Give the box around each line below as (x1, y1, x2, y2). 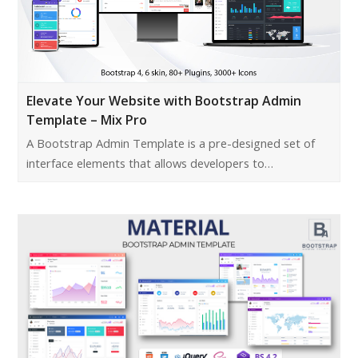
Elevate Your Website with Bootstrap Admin (26, 92, 302, 110)
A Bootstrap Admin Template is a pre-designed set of (26, 135, 316, 152)
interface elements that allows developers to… (26, 155, 274, 172)
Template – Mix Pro (26, 111, 148, 129)
